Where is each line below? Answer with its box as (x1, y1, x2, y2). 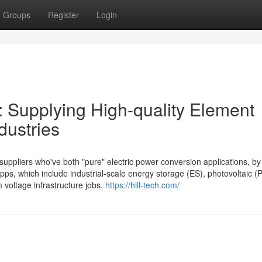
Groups (3, 9, 30, 20)
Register (48, 9, 79, 20)
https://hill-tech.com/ (105, 179, 180, 191)
